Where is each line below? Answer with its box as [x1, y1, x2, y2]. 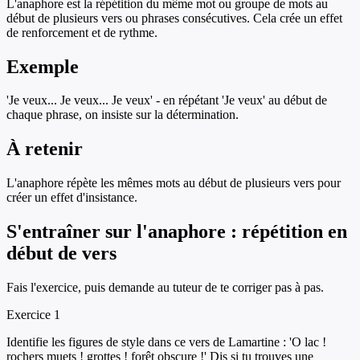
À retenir [6, 138, 83, 160]
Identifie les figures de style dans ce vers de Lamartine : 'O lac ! [6, 335, 326, 350]
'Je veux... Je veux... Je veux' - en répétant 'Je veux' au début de [6, 93, 327, 108]
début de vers [6, 243, 117, 264]
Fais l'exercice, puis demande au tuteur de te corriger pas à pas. [6, 280, 324, 295]
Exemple [6, 55, 79, 77]
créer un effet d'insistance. [6, 190, 137, 205]
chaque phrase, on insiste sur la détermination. [6, 108, 239, 122]
